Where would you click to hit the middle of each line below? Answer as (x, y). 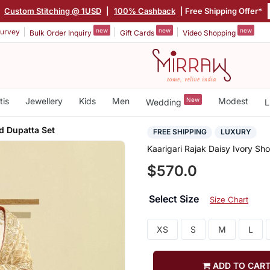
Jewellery (44, 101)
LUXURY (236, 132)
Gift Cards (138, 33)
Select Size (175, 199)
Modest (233, 101)
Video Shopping (210, 33)
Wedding (165, 102)
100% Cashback (145, 11)
